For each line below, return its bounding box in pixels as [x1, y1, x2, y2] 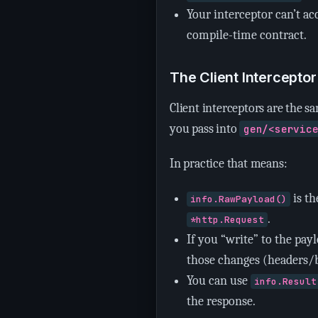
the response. [187, 294, 256, 309]
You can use [187, 273, 251, 288]
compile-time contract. [187, 28, 307, 43]
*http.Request [190, 214, 265, 226]
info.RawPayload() [190, 193, 287, 205]
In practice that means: [170, 156, 287, 171]
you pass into [170, 121, 240, 136]
